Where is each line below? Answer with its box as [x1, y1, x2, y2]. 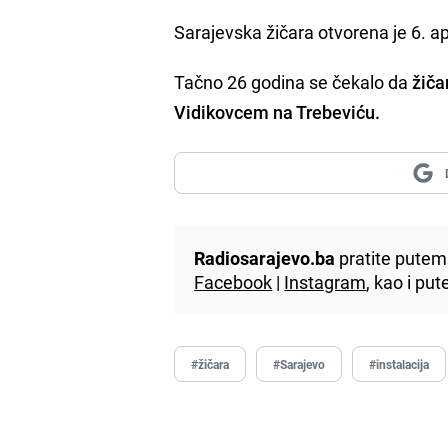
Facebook [194, 269, 273, 294]
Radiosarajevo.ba [194, 245, 336, 270]
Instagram [284, 269, 367, 294]
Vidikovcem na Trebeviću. [174, 99, 385, 124]
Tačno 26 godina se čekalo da [174, 69, 413, 94]
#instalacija [369, 355, 430, 372]
